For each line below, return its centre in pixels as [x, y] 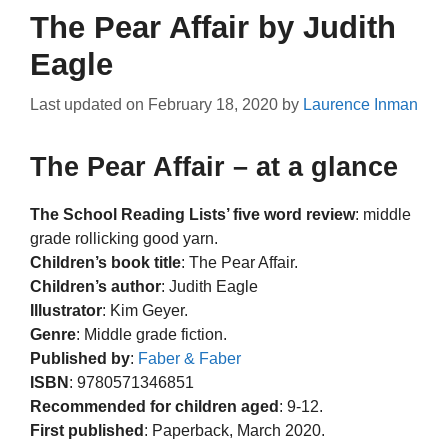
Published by [80, 359]
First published [87, 431]
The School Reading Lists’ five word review [192, 215]
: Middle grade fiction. [151, 335]
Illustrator [66, 311]
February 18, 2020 [213, 105]
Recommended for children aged [154, 407]
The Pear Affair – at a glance [214, 167]
